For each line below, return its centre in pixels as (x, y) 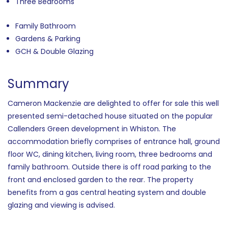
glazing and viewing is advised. (61, 205)
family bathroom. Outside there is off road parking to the (109, 167)
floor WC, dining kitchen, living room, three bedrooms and (110, 154)
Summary (38, 83)
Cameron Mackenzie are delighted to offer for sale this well (113, 103)
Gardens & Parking (48, 38)
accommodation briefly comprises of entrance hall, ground (114, 141)
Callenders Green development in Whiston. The (92, 129)
